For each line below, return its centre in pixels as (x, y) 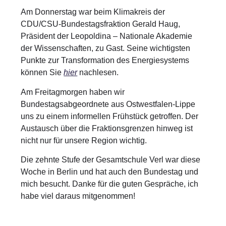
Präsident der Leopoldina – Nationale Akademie (107, 36)
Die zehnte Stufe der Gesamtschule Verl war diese (111, 160)
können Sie (42, 73)
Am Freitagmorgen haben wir (73, 92)
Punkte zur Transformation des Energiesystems (105, 61)
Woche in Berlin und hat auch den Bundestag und (110, 172)
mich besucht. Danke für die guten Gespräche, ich (110, 184)
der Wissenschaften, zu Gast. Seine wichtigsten (106, 48)
